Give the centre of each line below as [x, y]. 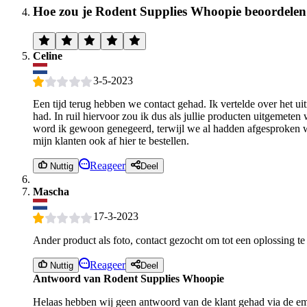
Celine [48, 56]
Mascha [51, 192]
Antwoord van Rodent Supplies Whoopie [128, 279]
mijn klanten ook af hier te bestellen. [111, 141]
